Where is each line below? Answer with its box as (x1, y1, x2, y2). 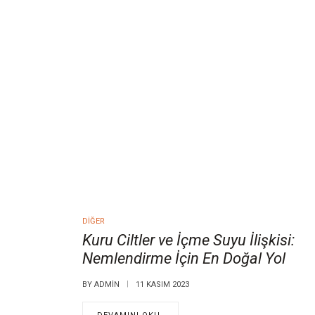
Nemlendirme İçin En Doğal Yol (82, 250, 285, 268)
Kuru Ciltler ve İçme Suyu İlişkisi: (82, 231, 295, 250)
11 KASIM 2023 (136, 280, 189, 290)
